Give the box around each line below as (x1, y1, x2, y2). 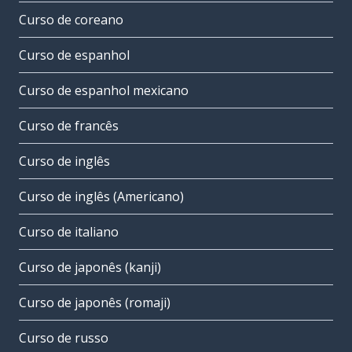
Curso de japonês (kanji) (19, 258, 161, 277)
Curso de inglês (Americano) (19, 188, 184, 206)
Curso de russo (19, 329, 108, 347)
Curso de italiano (19, 223, 119, 241)
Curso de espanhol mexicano (19, 82, 189, 100)
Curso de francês (19, 117, 119, 135)
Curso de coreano (19, 11, 123, 29)
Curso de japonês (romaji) (19, 294, 170, 312)
